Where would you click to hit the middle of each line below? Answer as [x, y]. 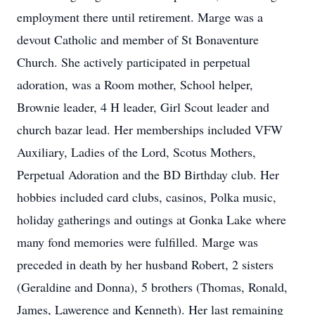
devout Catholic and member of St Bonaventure [138, 39]
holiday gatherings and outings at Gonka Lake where [152, 219]
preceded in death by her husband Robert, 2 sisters [145, 264]
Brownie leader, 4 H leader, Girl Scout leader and [143, 107]
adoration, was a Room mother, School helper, [135, 84]
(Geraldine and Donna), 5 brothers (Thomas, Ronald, [152, 287]
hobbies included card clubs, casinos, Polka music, [147, 197]
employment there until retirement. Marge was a [140, 17]
